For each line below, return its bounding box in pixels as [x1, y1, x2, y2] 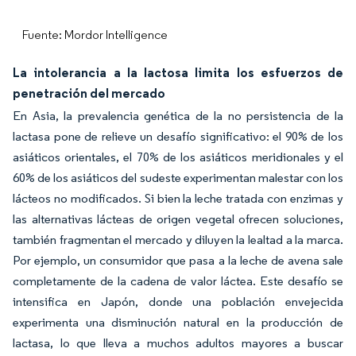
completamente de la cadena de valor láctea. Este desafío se [13, 273, 343, 288]
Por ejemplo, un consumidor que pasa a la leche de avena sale [13, 253, 343, 268]
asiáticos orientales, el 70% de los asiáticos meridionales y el [13, 149, 343, 164]
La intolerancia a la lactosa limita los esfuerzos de [13, 64, 343, 80]
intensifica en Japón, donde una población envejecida [13, 294, 343, 309]
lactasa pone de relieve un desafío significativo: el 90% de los [13, 129, 343, 144]
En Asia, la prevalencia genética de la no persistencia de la [13, 108, 343, 123]
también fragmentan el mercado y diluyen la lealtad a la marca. [13, 232, 343, 247]
